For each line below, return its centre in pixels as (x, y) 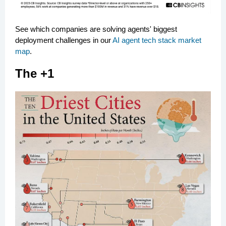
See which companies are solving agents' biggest (96, 29)
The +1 (35, 73)
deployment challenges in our (64, 40)
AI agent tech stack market (157, 40)
